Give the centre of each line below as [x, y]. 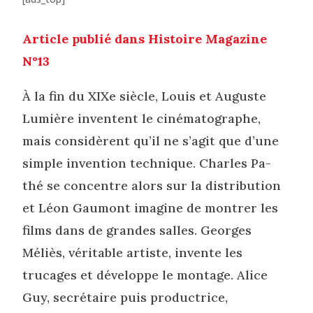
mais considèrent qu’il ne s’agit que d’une [151, 141]
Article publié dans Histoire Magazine [145, 39]
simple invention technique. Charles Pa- [147, 163]
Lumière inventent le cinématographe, [142, 118]
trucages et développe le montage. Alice [145, 275]
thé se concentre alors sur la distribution [152, 185]
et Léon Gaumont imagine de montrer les [151, 208]
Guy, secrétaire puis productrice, [125, 297]
